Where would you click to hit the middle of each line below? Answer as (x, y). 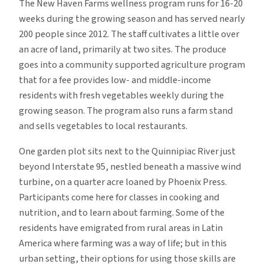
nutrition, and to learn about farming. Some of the (122, 212)
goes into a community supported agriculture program (132, 65)
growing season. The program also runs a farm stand (126, 111)
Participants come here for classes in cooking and (119, 197)
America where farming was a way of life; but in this (123, 243)
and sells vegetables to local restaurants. (103, 126)
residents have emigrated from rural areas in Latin (121, 228)
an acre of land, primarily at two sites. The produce (123, 50)
